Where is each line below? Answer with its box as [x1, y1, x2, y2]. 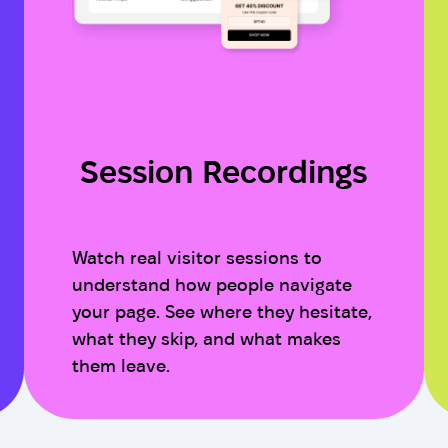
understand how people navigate [72, 275, 352, 295]
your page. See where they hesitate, [72, 302, 372, 322]
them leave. [72, 356, 170, 376]
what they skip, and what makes [72, 329, 341, 349]
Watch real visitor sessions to [72, 248, 322, 268]
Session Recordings [80, 153, 368, 189]
